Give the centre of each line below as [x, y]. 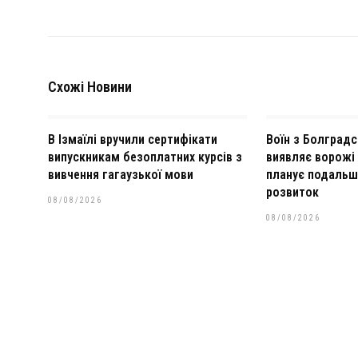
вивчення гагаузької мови [121, 175]
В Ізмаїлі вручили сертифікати [133, 139]
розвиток [292, 192]
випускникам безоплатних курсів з [145, 157]
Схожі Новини [90, 87]
